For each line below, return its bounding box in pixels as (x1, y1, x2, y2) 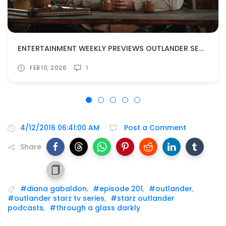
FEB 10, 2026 (30, 64, 67, 72)
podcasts (8, 203, 43, 213)
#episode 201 (93, 184, 143, 194)
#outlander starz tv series (8, 193, 104, 204)
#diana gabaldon (20, 184, 87, 194)
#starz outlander (110, 193, 175, 204)
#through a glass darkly (49, 203, 140, 213)
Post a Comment (122, 123, 186, 133)
